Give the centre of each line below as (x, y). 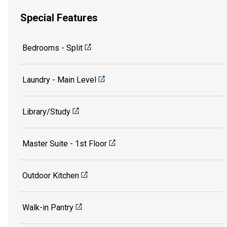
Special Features (59, 18)
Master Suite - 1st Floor (65, 143)
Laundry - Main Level (59, 80)
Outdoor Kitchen (51, 175)
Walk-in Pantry (48, 207)
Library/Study (46, 111)
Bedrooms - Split (52, 48)
